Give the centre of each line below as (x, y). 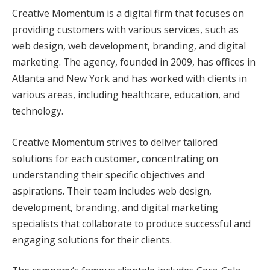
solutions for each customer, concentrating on (115, 158)
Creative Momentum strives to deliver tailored (115, 142)
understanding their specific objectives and (108, 174)
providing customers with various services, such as (125, 30)
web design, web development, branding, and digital (129, 46)
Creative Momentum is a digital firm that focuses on (128, 14)
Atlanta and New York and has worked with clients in (130, 79)
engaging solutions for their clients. (92, 240)
